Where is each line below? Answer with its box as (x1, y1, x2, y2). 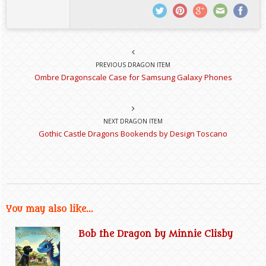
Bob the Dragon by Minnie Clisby (78, 229, 233, 240)
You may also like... (6, 204, 93, 215)
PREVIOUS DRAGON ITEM (96, 61, 170, 69)
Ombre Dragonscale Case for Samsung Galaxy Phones (34, 72, 232, 83)
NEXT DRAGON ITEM (103, 117, 163, 126)
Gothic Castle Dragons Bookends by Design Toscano (39, 128, 227, 140)
